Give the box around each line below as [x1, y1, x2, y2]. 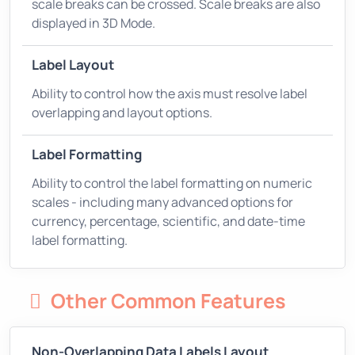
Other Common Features [51, 286, 286, 315]
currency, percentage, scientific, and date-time [32, 212, 305, 230]
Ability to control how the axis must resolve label [32, 84, 307, 102]
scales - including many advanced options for [32, 193, 293, 211]
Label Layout [32, 55, 114, 74]
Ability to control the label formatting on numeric [32, 174, 312, 192]
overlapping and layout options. [32, 103, 212, 121]
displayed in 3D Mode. [32, 13, 155, 32]
